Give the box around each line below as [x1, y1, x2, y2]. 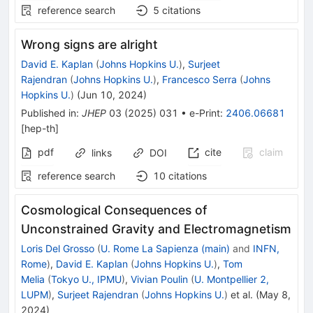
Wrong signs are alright [21, 37, 158, 52]
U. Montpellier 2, [194, 273, 269, 286]
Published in [21, 107, 76, 119]
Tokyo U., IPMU [51, 273, 122, 286]
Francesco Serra [162, 73, 237, 86]
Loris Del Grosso [21, 242, 94, 255]
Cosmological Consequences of [21, 203, 207, 218]
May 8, [259, 289, 291, 301]
